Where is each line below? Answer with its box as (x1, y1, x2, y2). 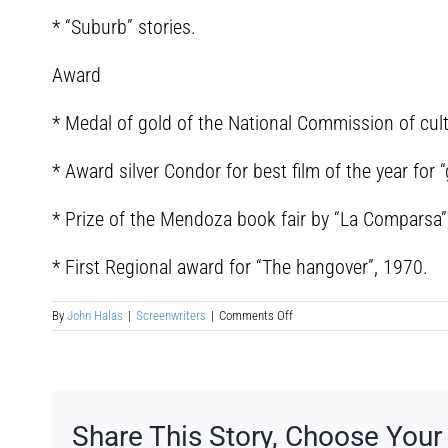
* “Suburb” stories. (52, 15, 196, 40)
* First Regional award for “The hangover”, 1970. (52, 255, 428, 280)
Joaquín (292, 325, 331, 341)
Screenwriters (136, 308, 206, 324)
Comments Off (219, 308, 293, 324)
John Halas (67, 308, 123, 324)
